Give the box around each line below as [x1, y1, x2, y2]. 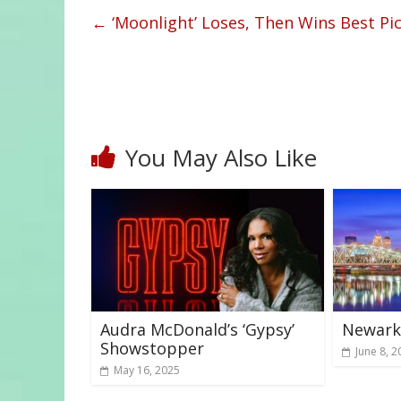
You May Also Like [125, 141, 317, 174]
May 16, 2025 [114, 362, 180, 378]
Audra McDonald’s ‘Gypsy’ [100, 318, 294, 340]
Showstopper [100, 337, 204, 359]
